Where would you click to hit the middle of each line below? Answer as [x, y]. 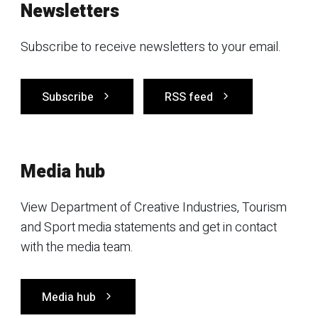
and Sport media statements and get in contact [149, 227]
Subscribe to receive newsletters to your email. [151, 47]
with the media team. [77, 247]
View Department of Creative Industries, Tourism [154, 208]
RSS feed [189, 97]
